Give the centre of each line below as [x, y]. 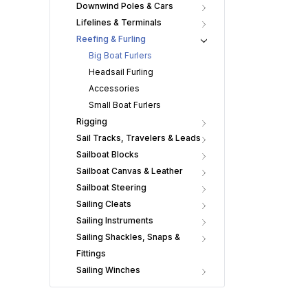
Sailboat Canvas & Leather [130, 171]
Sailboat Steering [111, 187]
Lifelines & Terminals [119, 22]
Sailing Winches [108, 270]
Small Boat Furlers [125, 105]
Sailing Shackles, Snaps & [128, 237]
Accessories [114, 88]
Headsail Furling [121, 72]
